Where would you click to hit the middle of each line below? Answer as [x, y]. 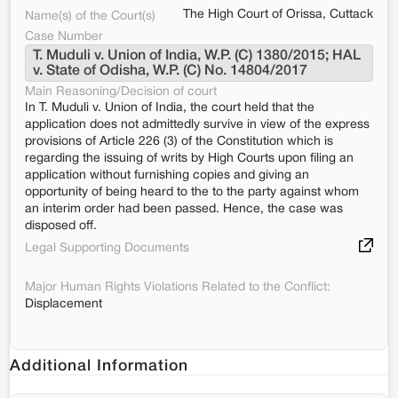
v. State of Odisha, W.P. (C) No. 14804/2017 [170, 71]
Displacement [64, 304]
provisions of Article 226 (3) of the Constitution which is [179, 142]
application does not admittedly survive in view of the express [197, 125]
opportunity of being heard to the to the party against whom [192, 192]
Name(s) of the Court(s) [90, 16]
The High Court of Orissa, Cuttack [278, 15]
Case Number [64, 37]
